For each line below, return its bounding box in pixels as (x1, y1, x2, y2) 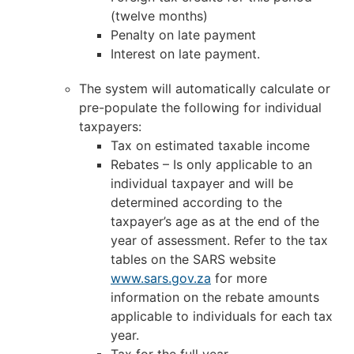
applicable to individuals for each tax (111, 307, 333, 324)
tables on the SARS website (111, 250, 276, 267)
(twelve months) (111, 7, 208, 24)
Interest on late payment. (111, 45, 260, 62)
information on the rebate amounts (111, 288, 319, 305)
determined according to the (111, 194, 282, 210)
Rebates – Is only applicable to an (111, 156, 312, 172)
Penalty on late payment (111, 26, 256, 43)
